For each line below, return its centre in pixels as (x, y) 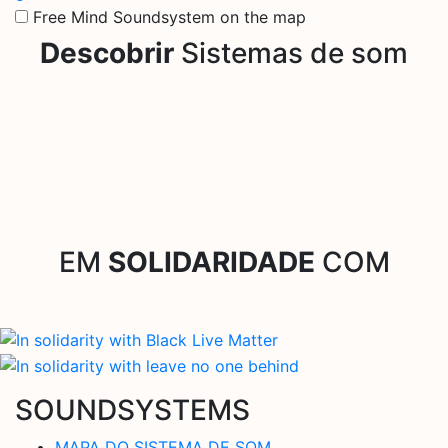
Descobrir (107, 52)
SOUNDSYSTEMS (132, 409)
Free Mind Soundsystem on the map (169, 16)
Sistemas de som (291, 52)
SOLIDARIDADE (211, 261)
